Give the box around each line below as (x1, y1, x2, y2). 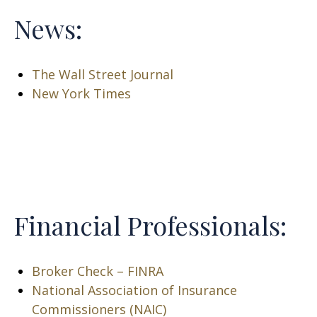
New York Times (32, 85, 131, 102)
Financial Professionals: (14, 208, 293, 242)
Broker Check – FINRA (32, 263, 163, 279)
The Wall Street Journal (32, 66, 173, 83)
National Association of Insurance (32, 282, 237, 299)
